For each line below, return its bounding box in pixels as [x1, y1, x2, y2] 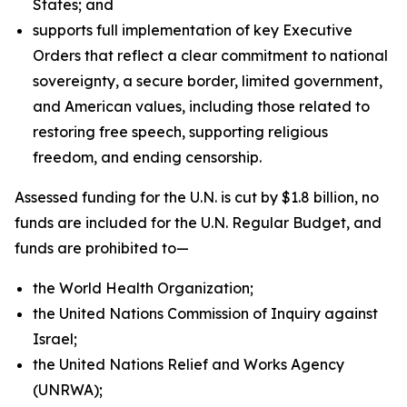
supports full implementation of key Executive [33, 21, 352, 39]
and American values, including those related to [33, 97, 370, 115]
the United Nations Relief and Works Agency [33, 355, 344, 373]
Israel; [33, 330, 77, 348]
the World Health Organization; [33, 279, 257, 297]
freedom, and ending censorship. [33, 148, 262, 166]
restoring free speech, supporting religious [33, 123, 328, 141]
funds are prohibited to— [15, 239, 189, 257]
